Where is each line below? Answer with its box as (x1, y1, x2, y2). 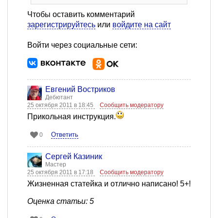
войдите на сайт (112, 20, 171, 29)
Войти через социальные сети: (27, 41, 137, 50)
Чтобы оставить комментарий (27, 10, 135, 19)
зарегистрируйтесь (27, 20, 95, 29)
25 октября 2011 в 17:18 (27, 169, 95, 176)
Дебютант (45, 94, 73, 101)
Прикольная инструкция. (27, 112, 116, 121)
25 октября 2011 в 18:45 (27, 102, 95, 109)
